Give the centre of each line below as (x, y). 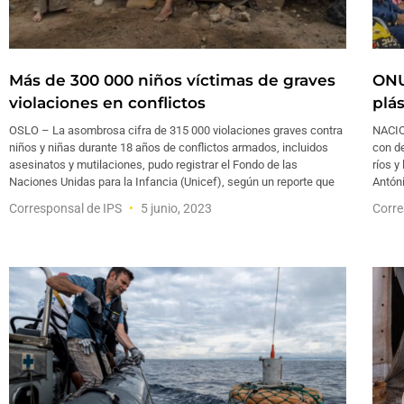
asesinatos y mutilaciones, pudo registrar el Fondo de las (153, 165)
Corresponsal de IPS (67, 209)
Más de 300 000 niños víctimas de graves (172, 81)
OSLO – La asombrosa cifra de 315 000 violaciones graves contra (176, 131)
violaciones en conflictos (107, 103)
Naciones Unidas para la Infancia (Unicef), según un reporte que (172, 182)
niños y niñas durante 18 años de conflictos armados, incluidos (169, 148)
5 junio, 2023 (175, 209)
